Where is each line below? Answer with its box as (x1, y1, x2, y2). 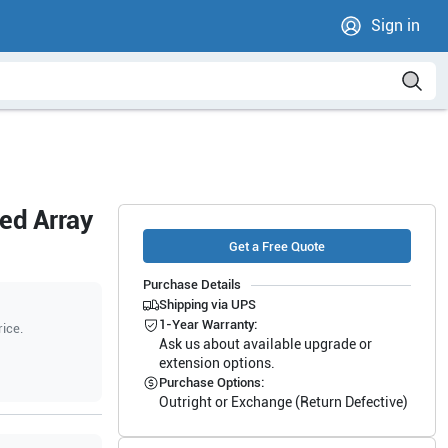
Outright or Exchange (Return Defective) (158, 394, 408, 410)
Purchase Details (142, 277, 241, 292)
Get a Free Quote (228, 238, 325, 254)
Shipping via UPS (158, 297, 256, 312)
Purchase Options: (158, 375, 264, 390)
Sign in (371, 16, 420, 35)
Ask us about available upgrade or (158, 336, 372, 352)
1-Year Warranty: (158, 317, 257, 332)
